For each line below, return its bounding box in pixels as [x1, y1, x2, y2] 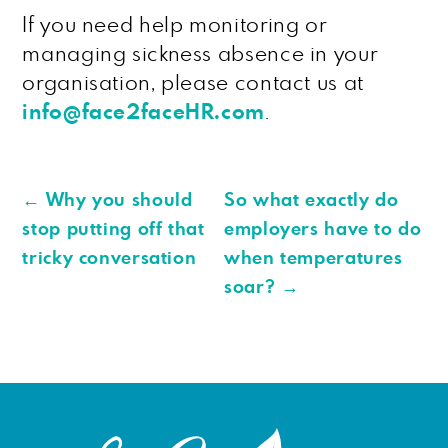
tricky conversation [22, 250, 197, 268]
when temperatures [224, 250, 403, 268]
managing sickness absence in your [22, 44, 378, 65]
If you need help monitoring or [22, 15, 327, 36]
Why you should [45, 192, 193, 210]
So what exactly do [224, 192, 399, 210]
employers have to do [224, 221, 422, 239]
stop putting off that [22, 221, 205, 239]
